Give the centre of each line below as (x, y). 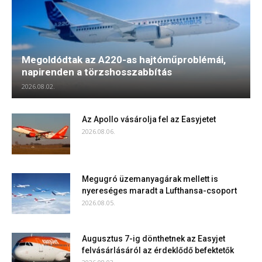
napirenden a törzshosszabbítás (97, 72)
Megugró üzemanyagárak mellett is (150, 179)
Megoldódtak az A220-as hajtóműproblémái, (124, 59)
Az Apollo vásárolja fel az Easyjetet (149, 119)
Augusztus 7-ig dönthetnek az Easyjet (154, 238)
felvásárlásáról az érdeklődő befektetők (158, 250)
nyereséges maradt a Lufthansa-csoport (159, 190)
